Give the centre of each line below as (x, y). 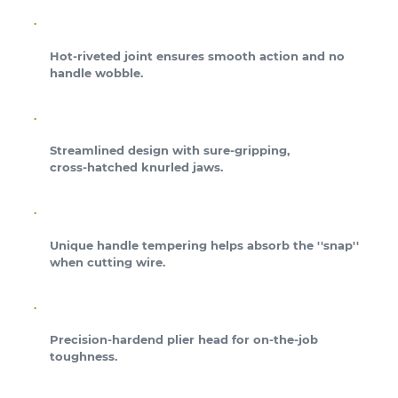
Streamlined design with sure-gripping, (170, 151)
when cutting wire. (107, 262)
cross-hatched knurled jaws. (136, 167)
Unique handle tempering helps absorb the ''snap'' (204, 245)
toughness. (84, 357)
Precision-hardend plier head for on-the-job (184, 340)
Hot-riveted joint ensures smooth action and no (197, 56)
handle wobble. (96, 72)
